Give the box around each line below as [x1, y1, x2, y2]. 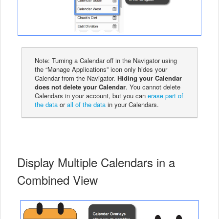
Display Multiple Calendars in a [17, 153, 175, 171]
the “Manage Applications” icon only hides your [35, 65, 168, 74]
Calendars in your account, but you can [35, 91, 148, 101]
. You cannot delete [126, 82, 181, 92]
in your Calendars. [106, 100, 159, 109]
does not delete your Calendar [35, 82, 126, 92]
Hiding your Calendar [117, 73, 182, 83]
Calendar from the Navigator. [35, 73, 118, 83]
